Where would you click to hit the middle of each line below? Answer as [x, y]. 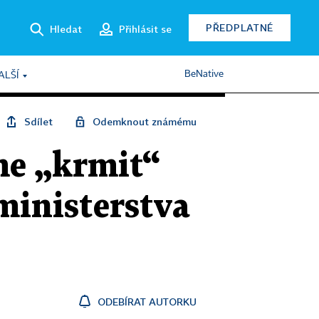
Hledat [66, 28]
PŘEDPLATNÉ [240, 27]
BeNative [204, 74]
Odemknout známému [145, 121]
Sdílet [38, 121]
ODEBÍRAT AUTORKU [147, 302]
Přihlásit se [145, 28]
